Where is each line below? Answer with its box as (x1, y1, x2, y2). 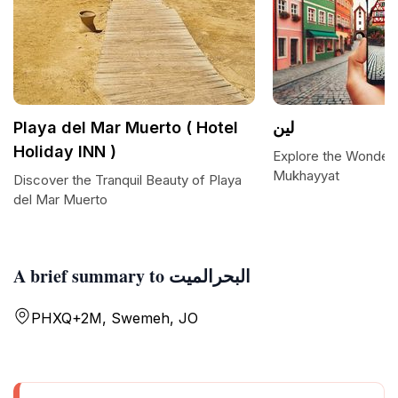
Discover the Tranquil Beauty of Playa (13, 171, 242, 188)
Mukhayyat (273, 167, 339, 184)
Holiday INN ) (13, 142, 116, 161)
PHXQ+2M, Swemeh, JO (31, 309, 198, 327)
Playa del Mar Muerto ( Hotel (13, 118, 238, 137)
